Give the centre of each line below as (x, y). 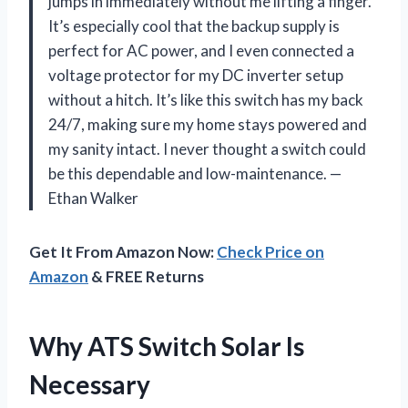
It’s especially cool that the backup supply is (194, 25)
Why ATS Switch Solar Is (167, 346)
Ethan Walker (93, 198)
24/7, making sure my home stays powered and (208, 124)
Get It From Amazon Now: (123, 251)
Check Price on (270, 251)
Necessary (90, 384)
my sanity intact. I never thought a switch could (207, 148)
